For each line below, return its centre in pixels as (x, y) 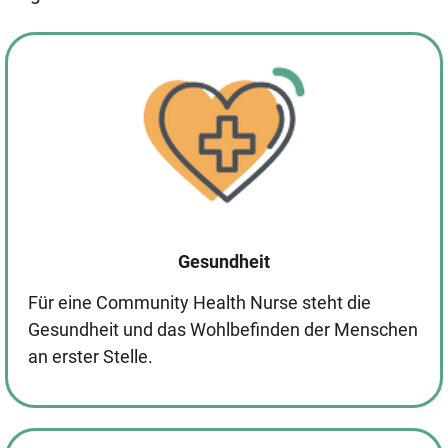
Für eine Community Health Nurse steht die (199, 303)
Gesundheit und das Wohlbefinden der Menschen (223, 330)
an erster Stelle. (90, 357)
